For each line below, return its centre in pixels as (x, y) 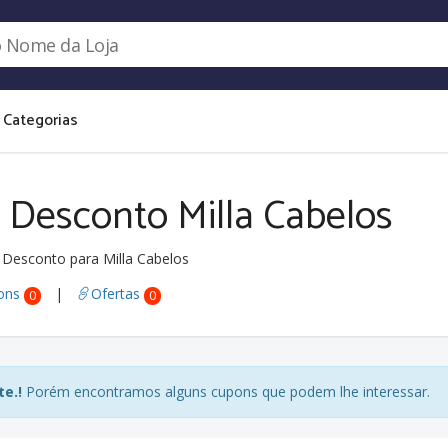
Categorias (41, 120)
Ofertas (117, 293)
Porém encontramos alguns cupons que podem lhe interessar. (226, 391)
